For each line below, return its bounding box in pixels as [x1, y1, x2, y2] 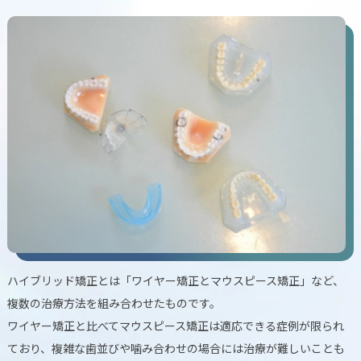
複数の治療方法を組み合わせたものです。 [6, 294, 221, 311]
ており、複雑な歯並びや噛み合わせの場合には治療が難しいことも [6, 339, 345, 356]
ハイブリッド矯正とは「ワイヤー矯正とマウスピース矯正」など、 [6, 272, 344, 288]
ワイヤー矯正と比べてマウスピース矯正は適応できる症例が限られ [6, 317, 344, 334]
